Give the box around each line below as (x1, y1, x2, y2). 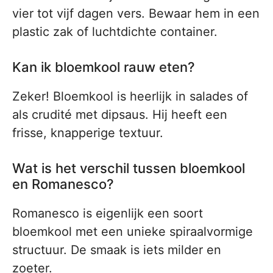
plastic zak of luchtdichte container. (12, 24, 218, 40)
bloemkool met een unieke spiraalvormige (12, 224, 253, 239)
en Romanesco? (12, 176, 114, 193)
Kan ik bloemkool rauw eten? (12, 59, 195, 76)
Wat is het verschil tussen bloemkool (12, 160, 245, 177)
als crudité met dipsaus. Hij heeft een (12, 107, 227, 122)
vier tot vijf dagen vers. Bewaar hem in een (12, 6, 260, 21)
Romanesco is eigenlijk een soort (12, 206, 203, 221)
